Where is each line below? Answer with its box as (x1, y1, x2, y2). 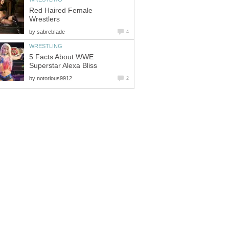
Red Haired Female (29, 6, 93, 14)
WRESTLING (29, 42, 62, 49)
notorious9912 (37, 75, 72, 81)
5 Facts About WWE (29, 53, 94, 61)
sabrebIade (37, 28, 65, 35)
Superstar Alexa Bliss (29, 61, 97, 70)
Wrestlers (29, 15, 60, 23)
